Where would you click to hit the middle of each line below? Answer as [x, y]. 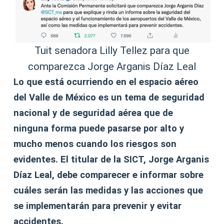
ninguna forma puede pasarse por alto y [99, 129]
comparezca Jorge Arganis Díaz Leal [112, 67]
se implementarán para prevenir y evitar [98, 206]
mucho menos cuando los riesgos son [95, 144]
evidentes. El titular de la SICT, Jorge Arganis [111, 160]
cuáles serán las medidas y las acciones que [108, 191]
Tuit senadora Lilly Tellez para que [112, 51]
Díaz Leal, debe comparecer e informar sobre [109, 175]
